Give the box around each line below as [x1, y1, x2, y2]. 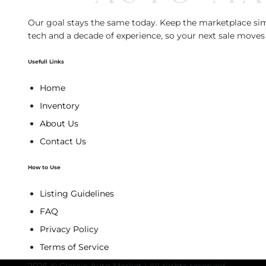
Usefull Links [28, 58, 64, 65]
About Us [40, 118, 78, 129]
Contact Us [40, 136, 86, 147]
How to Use [28, 163, 61, 170]
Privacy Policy [40, 223, 99, 235]
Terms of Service [40, 241, 109, 252]
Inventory [40, 100, 80, 112]
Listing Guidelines [40, 188, 114, 199]
